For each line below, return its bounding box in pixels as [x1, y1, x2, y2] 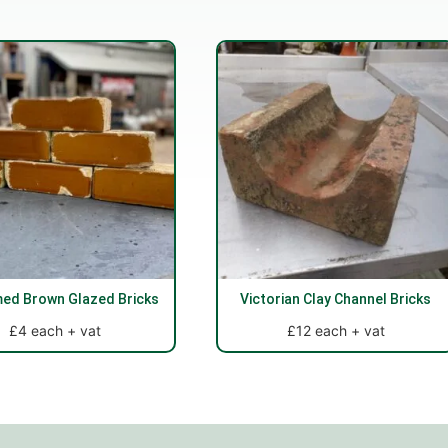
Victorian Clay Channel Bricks [240, 291, 432, 308]
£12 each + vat [286, 322, 385, 340]
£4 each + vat [9, 322, 102, 340]
